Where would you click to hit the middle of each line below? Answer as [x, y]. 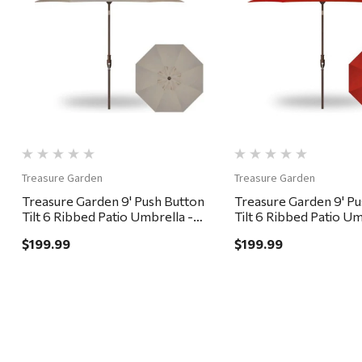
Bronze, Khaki [63, 232]
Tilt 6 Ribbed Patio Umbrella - [107, 217]
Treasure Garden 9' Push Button [113, 201]
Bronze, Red [270, 232]
